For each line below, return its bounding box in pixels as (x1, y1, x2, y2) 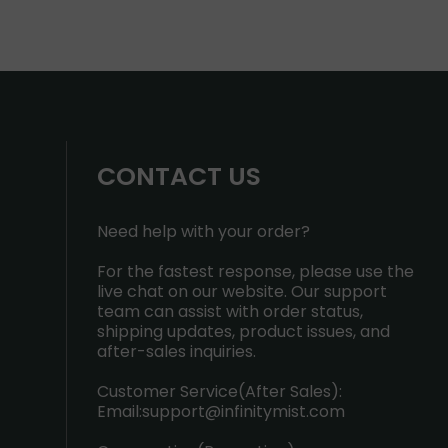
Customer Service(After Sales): (97, 380, 342, 403)
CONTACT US (97, 159, 261, 194)
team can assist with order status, (97, 300, 363, 323)
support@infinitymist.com (142, 400, 345, 423)
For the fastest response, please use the (97, 260, 414, 283)
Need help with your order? (97, 220, 310, 243)
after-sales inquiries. (97, 340, 256, 363)
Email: (97, 400, 142, 423)
